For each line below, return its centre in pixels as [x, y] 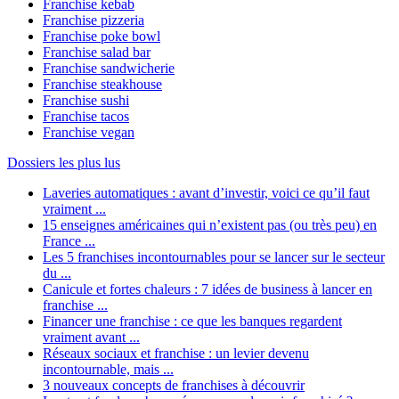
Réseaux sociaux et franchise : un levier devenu [176, 354]
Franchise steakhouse [102, 85]
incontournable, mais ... [108, 370]
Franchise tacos [86, 117]
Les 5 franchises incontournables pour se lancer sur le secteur [214, 257]
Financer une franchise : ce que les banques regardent [192, 322]
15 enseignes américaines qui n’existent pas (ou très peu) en [210, 225]
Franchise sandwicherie [109, 69]
